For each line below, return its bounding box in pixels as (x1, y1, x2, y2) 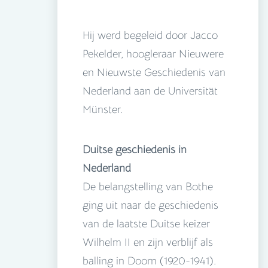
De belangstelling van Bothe (83, 180, 213, 194)
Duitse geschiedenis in (83, 143, 187, 157)
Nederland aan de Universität (83, 84, 218, 98)
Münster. (83, 103, 123, 117)
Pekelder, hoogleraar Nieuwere (83, 47, 224, 61)
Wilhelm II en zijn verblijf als (83, 236, 213, 249)
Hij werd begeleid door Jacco (83, 29, 218, 42)
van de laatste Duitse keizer (83, 217, 210, 231)
